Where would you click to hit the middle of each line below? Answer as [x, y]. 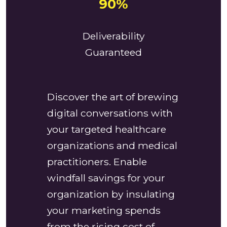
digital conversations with [110, 113]
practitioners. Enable [97, 162]
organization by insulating [111, 194]
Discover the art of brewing [112, 97]
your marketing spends [104, 211]
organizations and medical [112, 146]
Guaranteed [113, 52]
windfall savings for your [106, 178]
